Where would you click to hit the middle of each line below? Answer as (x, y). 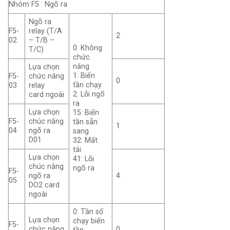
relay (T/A (46, 31)
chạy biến (89, 221)
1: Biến (84, 76)
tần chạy (88, 85)
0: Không (88, 48)
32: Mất (85, 141)
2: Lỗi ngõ (89, 94)
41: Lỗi (84, 159)
